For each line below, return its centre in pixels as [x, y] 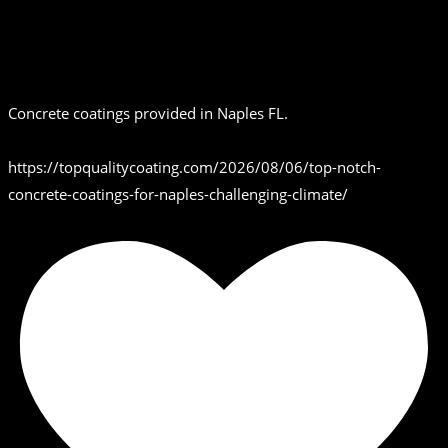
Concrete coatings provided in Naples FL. [148, 113]
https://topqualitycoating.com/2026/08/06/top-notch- [194, 167]
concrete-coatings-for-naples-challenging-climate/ [178, 194]
